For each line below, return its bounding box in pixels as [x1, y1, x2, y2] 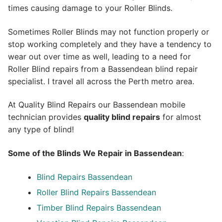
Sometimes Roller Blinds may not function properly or [8, 26, 209, 37]
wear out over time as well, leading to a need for [8, 51, 191, 61]
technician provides [8, 112, 84, 122]
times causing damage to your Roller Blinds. [8, 3, 172, 13]
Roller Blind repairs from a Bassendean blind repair [8, 63, 198, 74]
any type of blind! [8, 124, 74, 135]
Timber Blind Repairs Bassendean [36, 202, 161, 213]
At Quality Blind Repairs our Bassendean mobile [8, 100, 185, 110]
